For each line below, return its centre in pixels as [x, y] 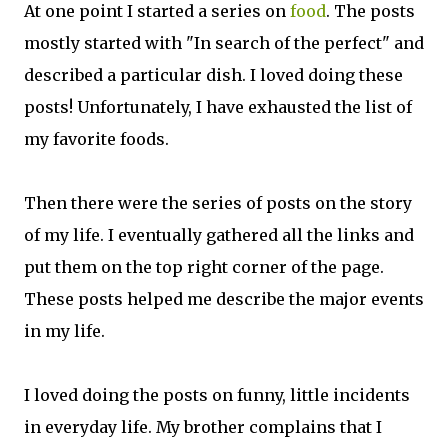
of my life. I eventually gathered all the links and [219, 235]
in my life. [64, 331]
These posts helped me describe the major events [224, 299]
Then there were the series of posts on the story [218, 203]
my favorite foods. [96, 139]
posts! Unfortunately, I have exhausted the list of [218, 107]
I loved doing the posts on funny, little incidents [217, 395]
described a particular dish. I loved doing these [213, 75]
